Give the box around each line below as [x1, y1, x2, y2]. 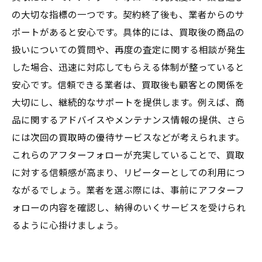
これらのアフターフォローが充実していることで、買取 [12, 150, 244, 161]
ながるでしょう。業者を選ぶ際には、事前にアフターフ [12, 185, 244, 196]
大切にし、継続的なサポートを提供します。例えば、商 [12, 98, 244, 108]
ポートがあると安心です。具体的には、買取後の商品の [12, 27, 244, 38]
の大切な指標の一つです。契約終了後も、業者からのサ [12, 10, 244, 20]
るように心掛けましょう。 [12, 220, 123, 231]
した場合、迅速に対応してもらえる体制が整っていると [12, 63, 244, 73]
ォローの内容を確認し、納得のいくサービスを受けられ [12, 203, 246, 213]
